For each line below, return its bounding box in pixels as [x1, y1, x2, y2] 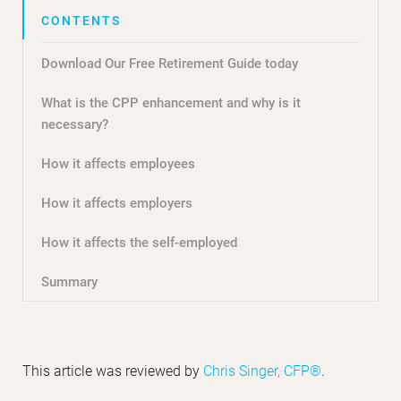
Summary [41, 271, 98, 290]
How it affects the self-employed [41, 232, 237, 251]
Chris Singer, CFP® [203, 360, 321, 380]
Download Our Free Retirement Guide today [41, 53, 298, 72]
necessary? [41, 114, 108, 132]
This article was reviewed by [22, 360, 203, 380]
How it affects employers [41, 192, 192, 211]
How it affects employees [41, 153, 195, 172]
